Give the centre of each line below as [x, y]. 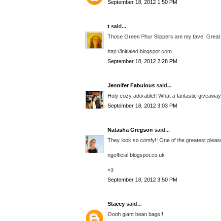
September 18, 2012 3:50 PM [142, 180]
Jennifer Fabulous [131, 86]
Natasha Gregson [130, 130]
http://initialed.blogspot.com [140, 51]
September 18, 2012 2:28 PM [142, 61]
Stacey [116, 204]
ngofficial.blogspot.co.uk [136, 155]
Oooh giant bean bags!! [135, 214]
